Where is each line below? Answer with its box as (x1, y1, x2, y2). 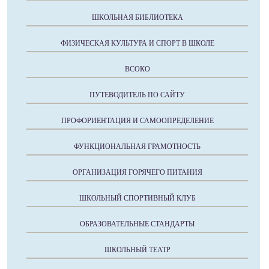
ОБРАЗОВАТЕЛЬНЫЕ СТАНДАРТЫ (80, 219, 195, 228)
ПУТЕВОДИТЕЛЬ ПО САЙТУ (89, 90, 185, 99)
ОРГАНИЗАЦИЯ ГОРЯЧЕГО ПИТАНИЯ (72, 168, 202, 177)
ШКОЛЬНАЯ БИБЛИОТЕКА (91, 13, 183, 22)
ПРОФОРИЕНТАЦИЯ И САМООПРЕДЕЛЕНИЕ (61, 116, 214, 125)
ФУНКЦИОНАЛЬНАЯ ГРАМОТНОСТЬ (74, 142, 201, 151)
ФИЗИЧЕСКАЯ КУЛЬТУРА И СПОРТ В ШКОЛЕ (60, 38, 214, 47)
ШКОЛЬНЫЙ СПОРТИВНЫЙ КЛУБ (79, 193, 196, 202)
